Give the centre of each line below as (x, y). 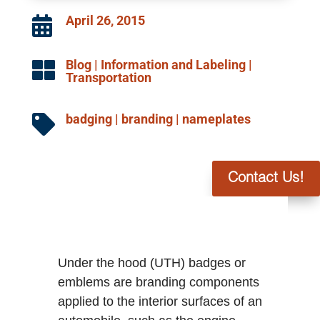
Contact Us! (266, 178)
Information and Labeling (173, 64)
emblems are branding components (158, 282)
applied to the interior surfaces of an (160, 301)
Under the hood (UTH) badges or (151, 262)
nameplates (216, 119)
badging (89, 119)
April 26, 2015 (105, 20)
